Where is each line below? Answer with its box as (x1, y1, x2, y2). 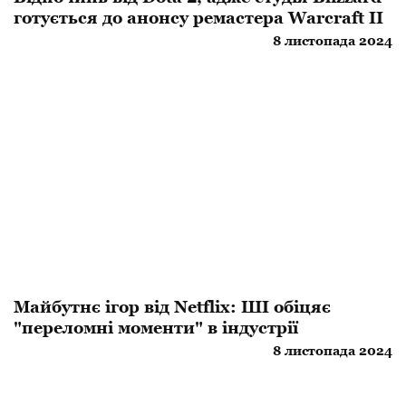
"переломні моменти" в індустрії (14, 318, 298, 338)
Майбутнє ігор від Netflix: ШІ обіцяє (14, 297, 331, 317)
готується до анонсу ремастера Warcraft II (14, 8, 383, 28)
